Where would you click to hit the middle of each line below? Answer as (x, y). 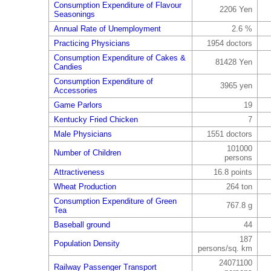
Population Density (87, 243)
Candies (68, 67)
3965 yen (236, 86)
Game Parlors (78, 105)
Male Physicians (83, 134)
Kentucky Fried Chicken (96, 119)
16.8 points (233, 172)
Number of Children (87, 153)
